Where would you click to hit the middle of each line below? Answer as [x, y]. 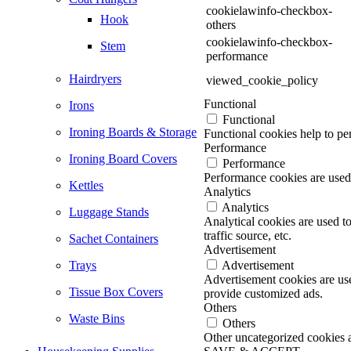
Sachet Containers [114, 238]
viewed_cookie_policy [262, 80]
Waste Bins [97, 318]
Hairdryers [95, 78]
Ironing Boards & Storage [133, 132]
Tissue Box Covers [116, 291]
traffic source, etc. [248, 235]
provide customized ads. [263, 293]
